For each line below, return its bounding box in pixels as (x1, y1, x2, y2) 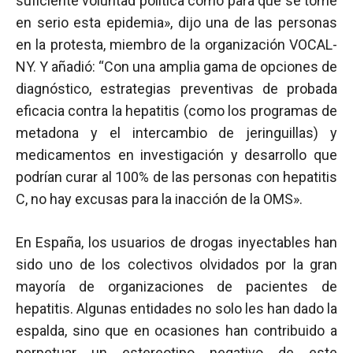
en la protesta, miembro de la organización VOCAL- (16, 36, 337, 53)
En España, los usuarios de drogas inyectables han (16, 234, 337, 251)
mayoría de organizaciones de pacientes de (16, 278, 337, 295)
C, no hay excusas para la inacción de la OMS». (16, 191, 303, 207)
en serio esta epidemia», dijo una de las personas (16, 14, 337, 31)
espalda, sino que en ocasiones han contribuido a (16, 322, 337, 339)
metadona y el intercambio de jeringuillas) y (16, 124, 337, 141)
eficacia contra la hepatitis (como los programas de (16, 102, 337, 119)
